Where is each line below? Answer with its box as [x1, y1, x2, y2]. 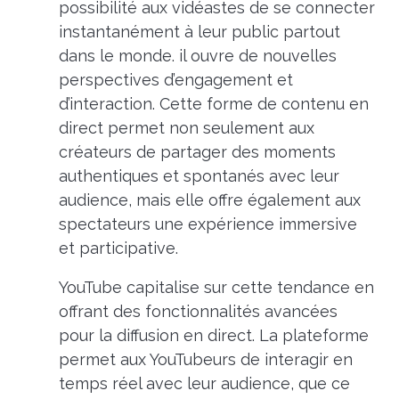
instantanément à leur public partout [58, 21, 340, 41]
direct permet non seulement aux [58, 118, 314, 137]
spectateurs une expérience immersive [58, 214, 357, 233]
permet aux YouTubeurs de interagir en [58, 349, 353, 369]
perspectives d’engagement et [58, 69, 293, 89]
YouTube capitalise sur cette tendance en [58, 277, 374, 297]
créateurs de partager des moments [58, 142, 336, 161]
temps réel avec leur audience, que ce [58, 373, 350, 393]
